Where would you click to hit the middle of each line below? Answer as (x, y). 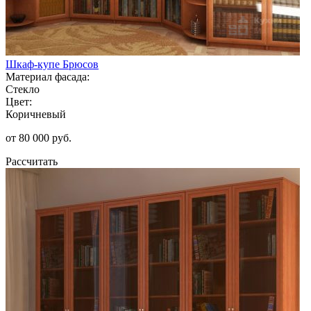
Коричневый (36, 114)
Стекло (23, 89)
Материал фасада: (48, 76)
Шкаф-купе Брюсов (52, 64)
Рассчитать (32, 161)
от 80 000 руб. (39, 137)
